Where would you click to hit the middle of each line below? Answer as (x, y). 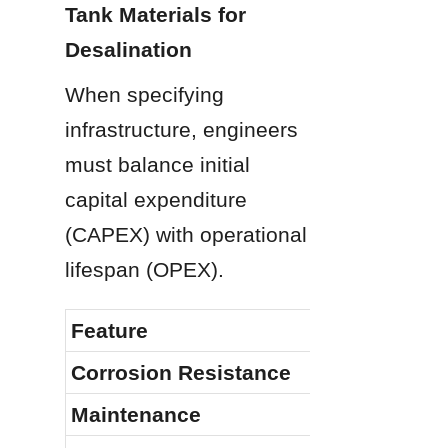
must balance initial (157, 164)
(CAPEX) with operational (186, 234)
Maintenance (136, 414)
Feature (109, 330)
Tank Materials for (155, 14)
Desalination (128, 49)
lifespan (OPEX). (144, 269)
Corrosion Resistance (181, 372)
